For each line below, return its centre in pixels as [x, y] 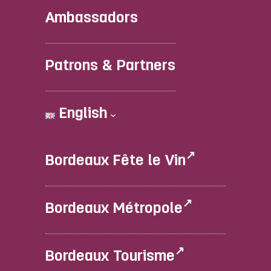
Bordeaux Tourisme [110, 256]
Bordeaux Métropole [114, 209]
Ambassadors [92, 18]
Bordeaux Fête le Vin [116, 161]
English [82, 114]
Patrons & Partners [111, 66]
